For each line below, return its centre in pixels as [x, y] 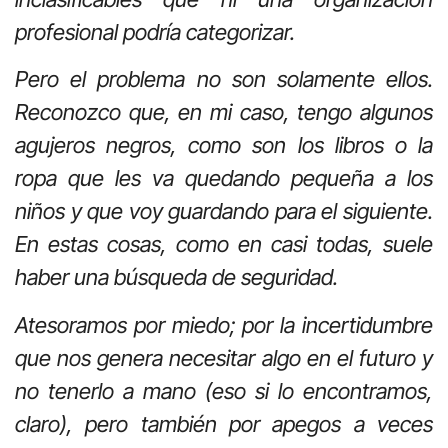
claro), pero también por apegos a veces [224, 423]
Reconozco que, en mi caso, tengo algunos [224, 112]
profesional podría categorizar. [155, 31]
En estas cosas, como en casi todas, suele [224, 244]
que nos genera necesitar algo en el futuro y [224, 357]
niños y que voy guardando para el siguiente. [224, 211]
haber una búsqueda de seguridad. [176, 277]
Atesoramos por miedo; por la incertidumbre [224, 324]
